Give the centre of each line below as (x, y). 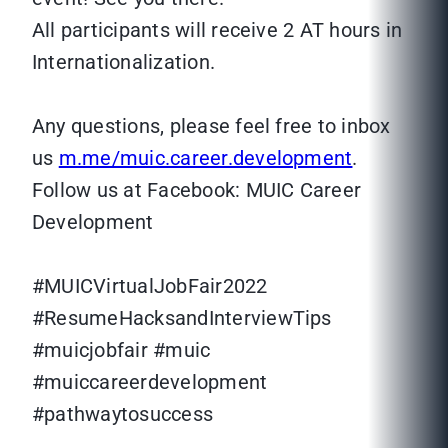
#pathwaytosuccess (123, 414)
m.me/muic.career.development (205, 158)
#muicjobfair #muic (121, 350)
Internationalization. (124, 62)
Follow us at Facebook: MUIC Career (197, 190)
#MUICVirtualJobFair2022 (150, 286)
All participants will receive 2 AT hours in (217, 30)
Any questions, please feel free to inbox (211, 126)
